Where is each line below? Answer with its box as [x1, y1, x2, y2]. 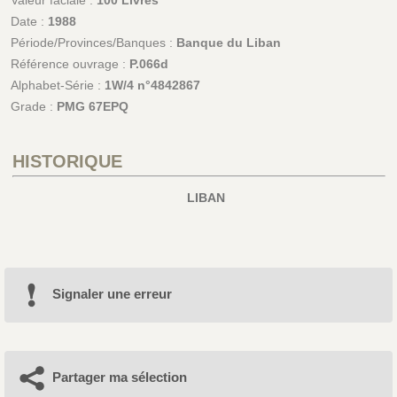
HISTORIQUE [12, 152, 122, 172]
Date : [10, 14, 48, 29]
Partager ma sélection [51, 370, 187, 385]
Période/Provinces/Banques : [10, 35, 176, 51]
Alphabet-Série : [10, 78, 105, 93]
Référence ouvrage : [10, 57, 129, 72]
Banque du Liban [175, 35, 281, 51]
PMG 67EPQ [56, 99, 128, 114]
